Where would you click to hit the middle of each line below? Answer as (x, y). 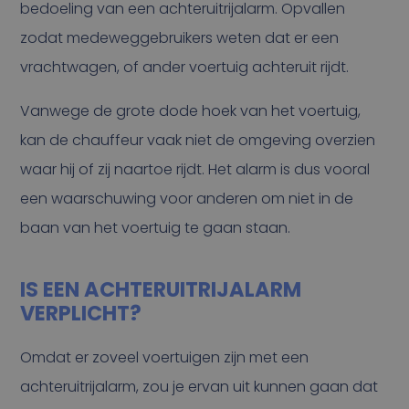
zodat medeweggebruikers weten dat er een (180, 38)
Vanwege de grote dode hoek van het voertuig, (191, 111)
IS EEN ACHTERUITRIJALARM (161, 290)
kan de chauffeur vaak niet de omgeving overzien (198, 140)
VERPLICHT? (81, 314)
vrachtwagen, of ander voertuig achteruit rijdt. (185, 67)
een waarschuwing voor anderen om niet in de (187, 199)
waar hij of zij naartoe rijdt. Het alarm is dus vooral (195, 169)
